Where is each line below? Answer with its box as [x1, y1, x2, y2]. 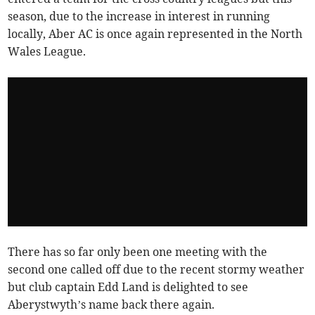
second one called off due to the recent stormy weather [8, 262, 305, 277]
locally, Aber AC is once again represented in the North [8, 27, 303, 41]
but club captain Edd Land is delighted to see [8, 280, 249, 295]
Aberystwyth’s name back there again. [8, 297, 215, 312]
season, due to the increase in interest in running [8, 9, 271, 24]
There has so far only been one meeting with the [8, 245, 268, 259]
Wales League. [8, 44, 86, 59]
